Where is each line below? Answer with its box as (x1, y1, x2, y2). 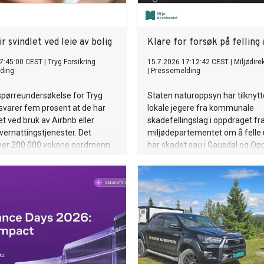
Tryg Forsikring (48, 58, 95, 66)
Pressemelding (151, 67, 200, 75)
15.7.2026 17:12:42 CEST (147, 58, 229, 66)
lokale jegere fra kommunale (147, 103, 254, 113)
